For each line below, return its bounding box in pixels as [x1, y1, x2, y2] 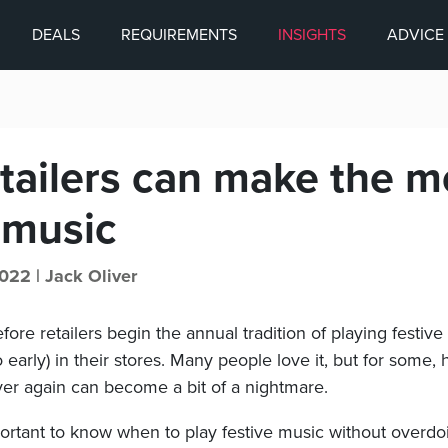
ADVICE [387, 25, 444, 45]
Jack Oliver [45, 265, 137, 287]
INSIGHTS [278, 25, 346, 45]
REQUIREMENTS [121, 25, 237, 45]
